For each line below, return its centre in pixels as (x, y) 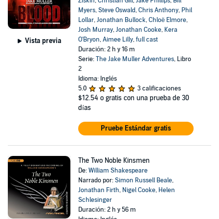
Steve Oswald (117, 10)
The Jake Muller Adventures (135, 59)
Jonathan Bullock (121, 20)
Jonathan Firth (99, 190)
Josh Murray (95, 30)
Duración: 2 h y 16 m (106, 49)
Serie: (87, 59)
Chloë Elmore (167, 20)
